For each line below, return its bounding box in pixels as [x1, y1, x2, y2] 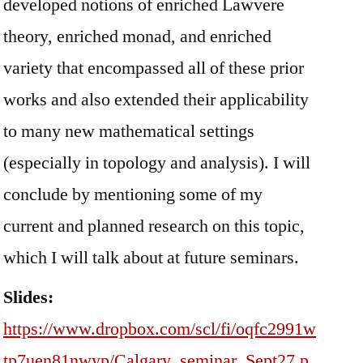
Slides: [3, 285, 53, 309]
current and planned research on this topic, [3, 214, 305, 237]
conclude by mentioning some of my [3, 182, 263, 206]
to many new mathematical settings [3, 119, 254, 143]
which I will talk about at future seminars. [3, 246, 299, 269]
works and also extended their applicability [3, 88, 309, 111]
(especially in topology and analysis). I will [3, 151, 310, 174]
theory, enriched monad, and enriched [3, 24, 271, 48]
